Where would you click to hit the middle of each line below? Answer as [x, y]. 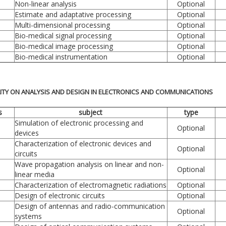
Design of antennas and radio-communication [90, 206]
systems [28, 216]
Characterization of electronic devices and [83, 143]
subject [91, 112]
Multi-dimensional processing [62, 25]
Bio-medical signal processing [63, 35]
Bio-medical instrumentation [61, 56]
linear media [34, 174]
